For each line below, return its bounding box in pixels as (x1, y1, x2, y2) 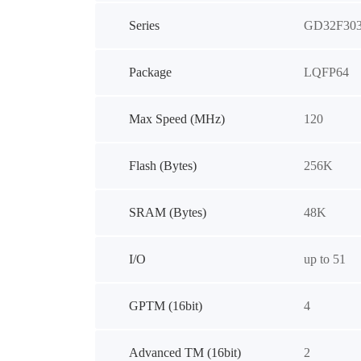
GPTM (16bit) (128, 299, 202, 313)
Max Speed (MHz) (128, 112, 225, 126)
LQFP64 (303, 65, 349, 79)
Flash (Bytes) (128, 159, 197, 172)
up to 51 (303, 252, 346, 266)
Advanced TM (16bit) (128, 346, 241, 359)
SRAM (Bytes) (128, 205, 206, 219)
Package (128, 65, 172, 79)
